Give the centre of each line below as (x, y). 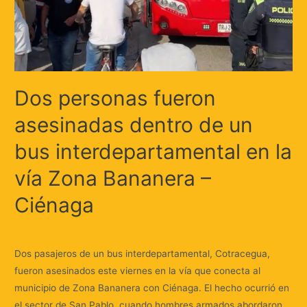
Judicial (126, 229)
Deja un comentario (58, 229)
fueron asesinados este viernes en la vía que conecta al (138, 270)
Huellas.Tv (193, 229)
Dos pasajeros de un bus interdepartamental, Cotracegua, (143, 253)
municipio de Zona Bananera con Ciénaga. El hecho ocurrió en (152, 287)
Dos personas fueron (115, 98)
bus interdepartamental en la (153, 152)
